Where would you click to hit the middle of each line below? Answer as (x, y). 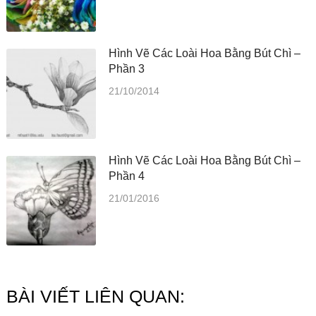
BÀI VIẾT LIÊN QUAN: (95, 296)
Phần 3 (127, 69)
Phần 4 (127, 176)
